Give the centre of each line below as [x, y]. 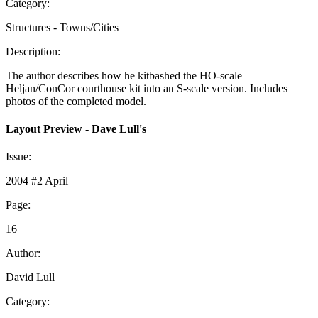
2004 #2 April [37, 181]
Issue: [18, 157]
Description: [33, 51]
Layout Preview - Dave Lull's [76, 128]
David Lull [30, 278]
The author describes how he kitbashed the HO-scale [124, 75]
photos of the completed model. [76, 101]
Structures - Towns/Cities [62, 27]
